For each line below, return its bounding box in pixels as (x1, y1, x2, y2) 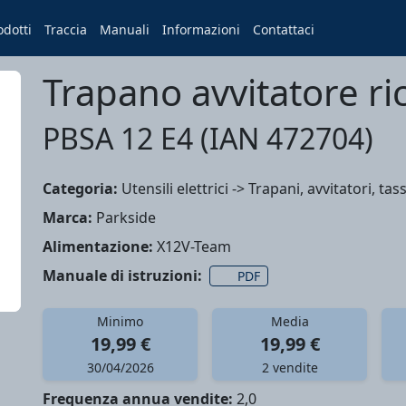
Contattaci (253, 21, 315, 38)
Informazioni (162, 21, 241, 38)
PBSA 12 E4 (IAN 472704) (43, 119, 373, 158)
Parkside (92, 208, 156, 227)
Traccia (44, 21, 88, 38)
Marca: (43, 208, 92, 227)
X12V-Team (153, 237, 231, 256)
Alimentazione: (43, 237, 153, 256)
